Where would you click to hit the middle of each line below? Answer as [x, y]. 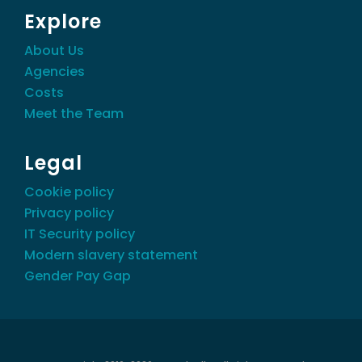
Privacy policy [69, 213]
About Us [54, 50]
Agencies [55, 71]
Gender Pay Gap [78, 276]
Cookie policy [69, 192]
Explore [63, 21]
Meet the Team [74, 113]
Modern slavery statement [111, 255]
